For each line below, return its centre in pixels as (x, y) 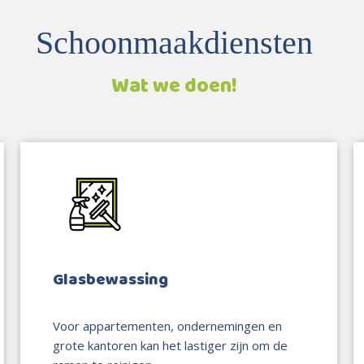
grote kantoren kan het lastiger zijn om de (170, 345)
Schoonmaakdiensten (174, 42)
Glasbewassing (110, 279)
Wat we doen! (174, 86)
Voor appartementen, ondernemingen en (167, 325)
